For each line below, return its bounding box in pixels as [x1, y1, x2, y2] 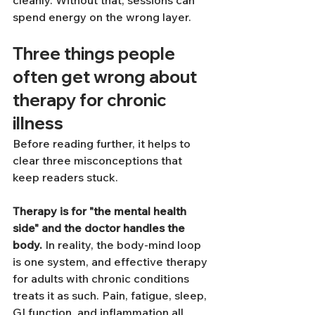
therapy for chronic [13, 89, 170, 110]
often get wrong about [13, 65, 200, 87]
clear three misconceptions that [13, 153, 185, 167]
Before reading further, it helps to [13, 136, 193, 150]
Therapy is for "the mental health [13, 203, 189, 218]
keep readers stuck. [13, 169, 118, 184]
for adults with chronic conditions [13, 271, 192, 285]
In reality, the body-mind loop [42, 237, 204, 252]
